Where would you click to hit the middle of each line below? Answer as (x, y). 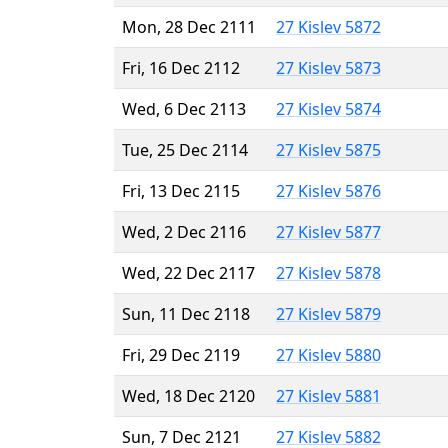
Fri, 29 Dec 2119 (181, 354)
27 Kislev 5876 (328, 190)
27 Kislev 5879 (328, 313)
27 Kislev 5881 (328, 395)
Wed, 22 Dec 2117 (188, 272)
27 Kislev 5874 (328, 108)
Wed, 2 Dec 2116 (184, 231)
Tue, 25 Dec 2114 (185, 149)
